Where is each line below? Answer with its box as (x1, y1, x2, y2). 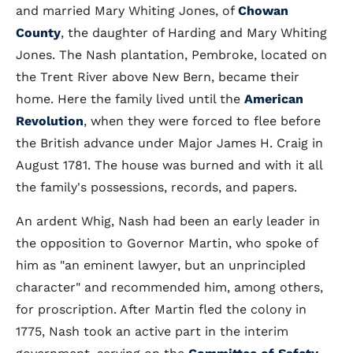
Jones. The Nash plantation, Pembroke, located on (16, 47, 327, 62)
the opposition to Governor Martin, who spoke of (16, 236, 318, 251)
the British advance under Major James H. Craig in (16, 136, 323, 150)
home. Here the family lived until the (16, 91, 244, 106)
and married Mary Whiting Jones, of (16, 3, 238, 18)
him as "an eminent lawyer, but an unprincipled (16, 258, 306, 273)
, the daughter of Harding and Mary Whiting (61, 25, 327, 40)
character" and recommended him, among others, (16, 280, 323, 295)
